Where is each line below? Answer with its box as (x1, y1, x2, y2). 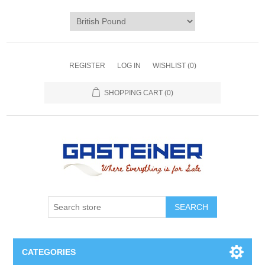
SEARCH (174, 202, 208, 212)
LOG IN (117, 62, 141, 70)
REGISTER (69, 62, 105, 70)
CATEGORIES (22, 247, 76, 257)
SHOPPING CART (104, 89, 163, 97)
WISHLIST (152, 62, 186, 70)
